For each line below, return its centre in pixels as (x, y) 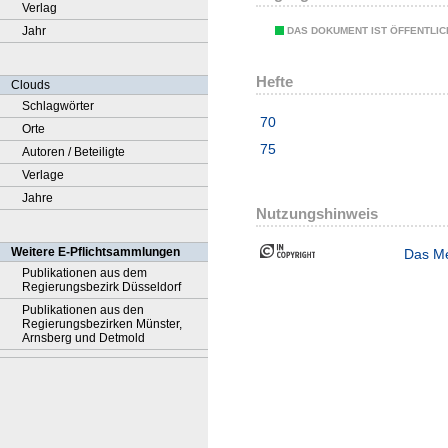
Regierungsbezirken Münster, (102, 324)
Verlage (43, 175)
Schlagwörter (58, 106)
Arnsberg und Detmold (83, 338)
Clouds (30, 85)
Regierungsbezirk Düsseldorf (101, 287)
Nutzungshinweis (317, 214)
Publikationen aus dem (84, 273)
